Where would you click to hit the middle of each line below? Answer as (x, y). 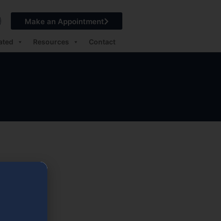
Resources (51, 42)
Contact (102, 42)
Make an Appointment (64, 21)
